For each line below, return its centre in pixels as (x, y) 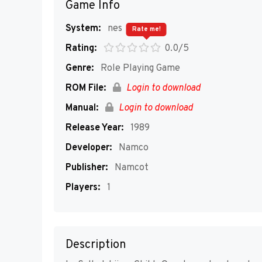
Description (96, 245)
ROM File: (86, 88)
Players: (83, 188)
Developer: (89, 148)
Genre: (80, 68)
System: (83, 29)
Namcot (130, 168)
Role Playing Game (139, 68)
